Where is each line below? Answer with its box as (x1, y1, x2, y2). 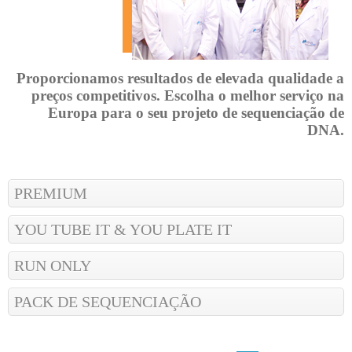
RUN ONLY (14, 257, 91, 275)
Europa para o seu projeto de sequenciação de (48, 104, 344, 122)
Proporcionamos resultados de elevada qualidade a (16, 70, 344, 87)
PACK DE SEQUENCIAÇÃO (14, 293, 201, 311)
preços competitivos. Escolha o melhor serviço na (31, 87, 344, 104)
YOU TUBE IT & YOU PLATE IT (14, 221, 232, 239)
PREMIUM (14, 185, 87, 203)
